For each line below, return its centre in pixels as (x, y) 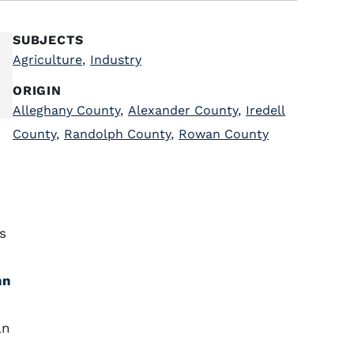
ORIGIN (37, 90)
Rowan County (224, 134)
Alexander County (183, 110)
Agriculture (47, 60)
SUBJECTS (48, 40)
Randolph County (117, 134)
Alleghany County (66, 110)
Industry (116, 60)
